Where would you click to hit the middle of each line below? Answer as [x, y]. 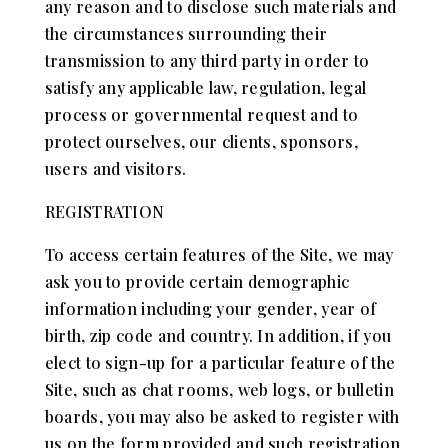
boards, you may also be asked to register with [222, 416]
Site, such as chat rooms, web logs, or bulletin [219, 389]
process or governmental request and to [201, 114]
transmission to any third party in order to [207, 60]
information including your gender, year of [210, 308]
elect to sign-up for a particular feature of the [220, 362]
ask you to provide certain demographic [197, 281]
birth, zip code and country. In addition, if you [218, 335]
